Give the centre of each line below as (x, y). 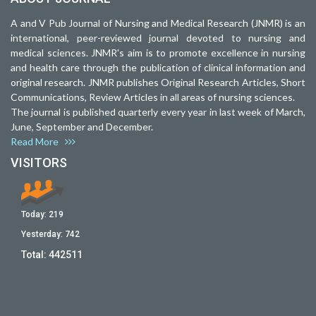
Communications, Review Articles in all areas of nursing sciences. (153, 97)
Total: (35, 255)
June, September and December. (86, 127)
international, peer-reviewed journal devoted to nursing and (158, 38)
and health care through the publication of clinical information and (158, 67)
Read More (38, 141)
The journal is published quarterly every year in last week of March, (158, 112)
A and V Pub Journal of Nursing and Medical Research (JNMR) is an (158, 23)
